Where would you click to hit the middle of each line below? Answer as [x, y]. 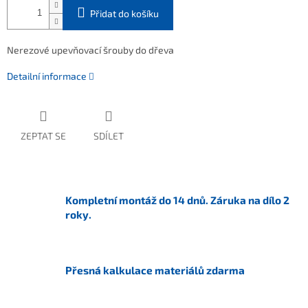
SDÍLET [109, 136]
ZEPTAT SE [43, 136]
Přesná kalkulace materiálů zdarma [155, 271]
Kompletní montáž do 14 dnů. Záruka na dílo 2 [177, 200]
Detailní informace [47, 76]
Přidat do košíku [124, 14]
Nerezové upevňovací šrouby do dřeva [90, 50]
